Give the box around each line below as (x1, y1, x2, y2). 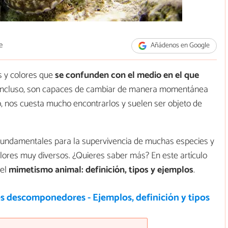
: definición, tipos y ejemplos (81, 162, 193, 178)
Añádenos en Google (149, 40, 210, 52)
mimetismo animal (9, 162, 81, 178)
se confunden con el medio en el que (53, 68, 199, 83)
